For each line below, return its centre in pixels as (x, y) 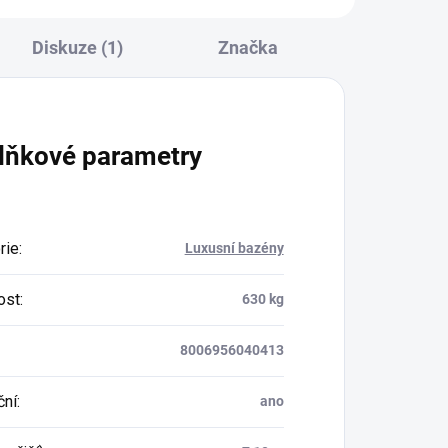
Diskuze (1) (78, 47)
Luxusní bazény (234, 247)
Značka (247, 47)
